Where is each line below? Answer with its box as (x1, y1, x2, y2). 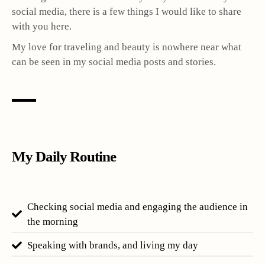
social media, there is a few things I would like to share (12, 5, 241, 17)
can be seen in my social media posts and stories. (12, 56, 216, 67)
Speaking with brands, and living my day (27, 239, 199, 251)
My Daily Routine (12, 148, 116, 164)
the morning (27, 215, 79, 227)
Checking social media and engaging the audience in (27, 201, 248, 212)
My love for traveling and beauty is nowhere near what (12, 41, 241, 53)
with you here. (12, 20, 72, 32)
